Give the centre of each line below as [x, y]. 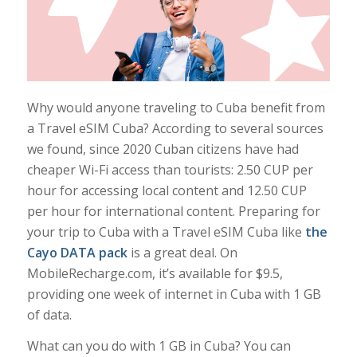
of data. [49, 314]
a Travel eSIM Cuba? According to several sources [175, 128]
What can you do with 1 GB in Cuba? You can [159, 346]
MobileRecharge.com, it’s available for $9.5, [155, 273]
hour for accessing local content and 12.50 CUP [167, 190]
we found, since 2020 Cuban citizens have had [163, 149]
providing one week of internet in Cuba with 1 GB [174, 294]
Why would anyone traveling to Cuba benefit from [176, 107]
